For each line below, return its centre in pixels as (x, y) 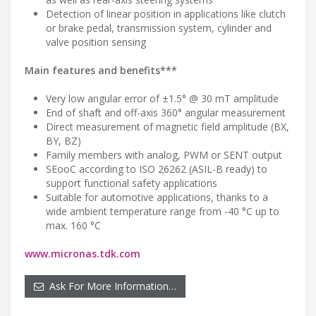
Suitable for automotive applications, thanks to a (157, 197)
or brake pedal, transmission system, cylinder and (159, 28)
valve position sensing (96, 42)
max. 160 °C (73, 225)
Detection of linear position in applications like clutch (166, 13)
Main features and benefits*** (101, 70)
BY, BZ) (63, 140)
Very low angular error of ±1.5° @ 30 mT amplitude (162, 98)
